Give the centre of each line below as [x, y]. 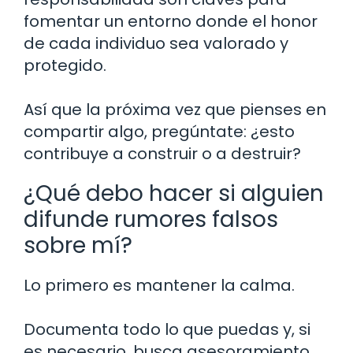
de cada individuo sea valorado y [156, 44]
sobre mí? [78, 246]
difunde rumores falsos [151, 220]
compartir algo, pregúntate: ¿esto [159, 132]
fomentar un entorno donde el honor [171, 22]
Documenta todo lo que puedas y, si [167, 330]
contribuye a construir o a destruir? [162, 154]
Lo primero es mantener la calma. [159, 286]
